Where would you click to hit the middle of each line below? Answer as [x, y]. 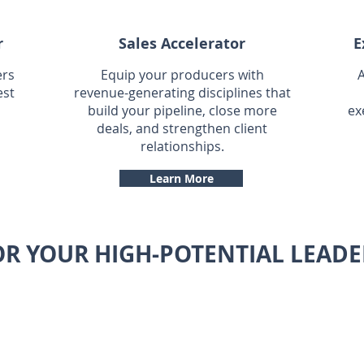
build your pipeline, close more [182, 110]
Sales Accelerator [182, 43]
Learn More [181, 178]
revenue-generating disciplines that [182, 93]
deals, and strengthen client [182, 128]
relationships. [182, 146]
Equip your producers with [182, 75]
